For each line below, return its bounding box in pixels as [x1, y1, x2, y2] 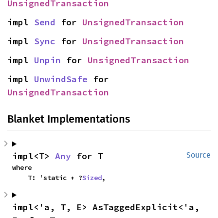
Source [186, 150, 211, 160]
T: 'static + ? [28, 173, 82, 182]
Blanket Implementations [7, 112, 130, 126]
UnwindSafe [34, 73, 88, 85]
